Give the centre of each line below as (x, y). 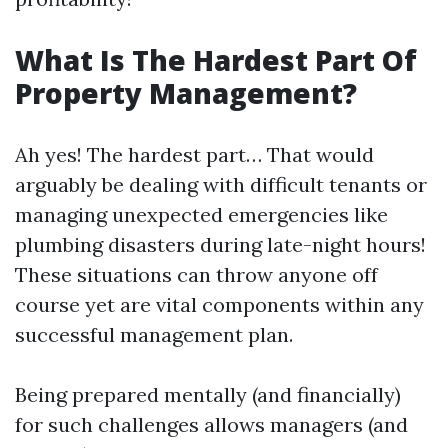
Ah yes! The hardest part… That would (194, 154)
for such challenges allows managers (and (211, 424)
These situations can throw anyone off (196, 274)
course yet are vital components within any (219, 304)
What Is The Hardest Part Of (216, 60)
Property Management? (186, 93)
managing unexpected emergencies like (201, 214)
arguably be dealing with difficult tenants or (221, 184)
